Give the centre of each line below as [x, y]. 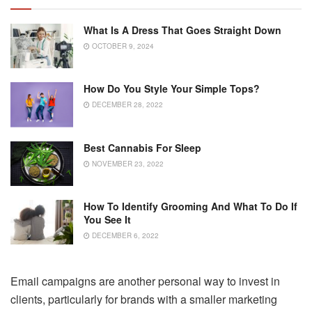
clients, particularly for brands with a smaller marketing [144, 299]
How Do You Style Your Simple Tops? [172, 89]
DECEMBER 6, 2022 [124, 235]
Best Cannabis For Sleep [142, 147]
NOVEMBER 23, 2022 [127, 163]
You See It [107, 219]
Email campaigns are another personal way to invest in [145, 281]
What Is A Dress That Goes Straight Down [182, 30]
